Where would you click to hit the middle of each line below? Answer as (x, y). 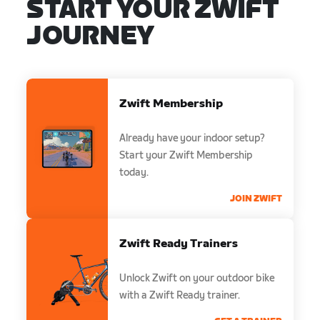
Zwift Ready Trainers (179, 244)
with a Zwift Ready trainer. (180, 295)
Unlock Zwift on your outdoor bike (197, 278)
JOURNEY (90, 36)
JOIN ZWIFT (256, 199)
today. (134, 172)
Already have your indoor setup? (192, 138)
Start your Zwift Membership (186, 155)
